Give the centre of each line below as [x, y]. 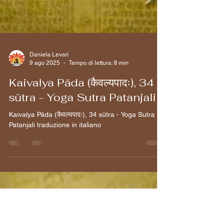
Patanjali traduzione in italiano [55, 190]
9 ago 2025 [45, 127]
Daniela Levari [49, 120]
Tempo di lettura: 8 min [99, 127]
